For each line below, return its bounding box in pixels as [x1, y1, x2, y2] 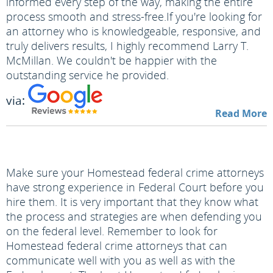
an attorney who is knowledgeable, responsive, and [6, 24, 261, 38]
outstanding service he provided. [6, 68, 169, 82]
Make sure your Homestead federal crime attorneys [6, 165, 264, 180]
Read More [215, 107, 267, 120]
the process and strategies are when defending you [6, 209, 262, 224]
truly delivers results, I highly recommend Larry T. [6, 38, 249, 53]
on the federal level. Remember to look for [6, 224, 218, 238]
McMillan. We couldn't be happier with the [6, 53, 217, 68]
